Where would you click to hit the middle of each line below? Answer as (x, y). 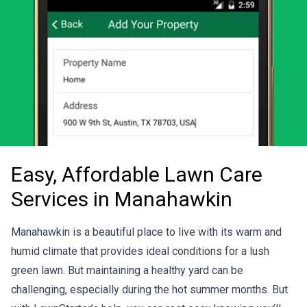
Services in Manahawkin (122, 199)
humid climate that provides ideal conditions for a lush (140, 251)
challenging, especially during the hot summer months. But (149, 289)
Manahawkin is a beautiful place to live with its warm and (146, 232)
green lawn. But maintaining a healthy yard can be (127, 270)
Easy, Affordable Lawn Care (137, 174)
